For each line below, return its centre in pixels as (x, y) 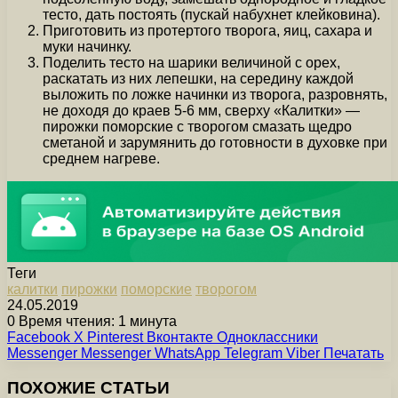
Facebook (39, 337)
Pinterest (115, 337)
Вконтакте (180, 337)
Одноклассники (267, 337)
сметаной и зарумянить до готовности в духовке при (215, 142)
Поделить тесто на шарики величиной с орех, (191, 62)
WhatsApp (187, 353)
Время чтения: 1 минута (96, 321)
